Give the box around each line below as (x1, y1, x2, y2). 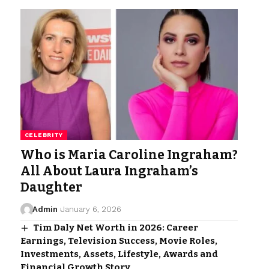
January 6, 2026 (60, 204, 121, 214)
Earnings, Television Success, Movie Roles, (20, 235, 217, 246)
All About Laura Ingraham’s (20, 163, 198, 179)
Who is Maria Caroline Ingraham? (20, 147, 238, 163)
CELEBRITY (24, 131, 64, 138)
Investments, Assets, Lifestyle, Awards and (20, 248, 218, 259)
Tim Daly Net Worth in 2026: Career (32, 222, 198, 233)
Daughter (20, 179, 82, 195)
